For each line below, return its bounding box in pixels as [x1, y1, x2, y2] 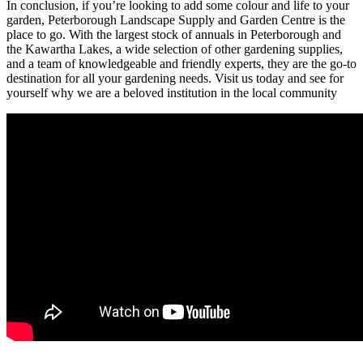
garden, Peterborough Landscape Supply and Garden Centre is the [6, 13, 345, 28]
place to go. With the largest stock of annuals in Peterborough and [6, 28, 341, 42]
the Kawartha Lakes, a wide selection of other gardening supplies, [6, 42, 343, 57]
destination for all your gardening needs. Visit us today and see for [6, 71, 344, 86]
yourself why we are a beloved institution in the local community [6, 86, 337, 100]
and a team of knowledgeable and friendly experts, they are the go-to [6, 57, 357, 71]
